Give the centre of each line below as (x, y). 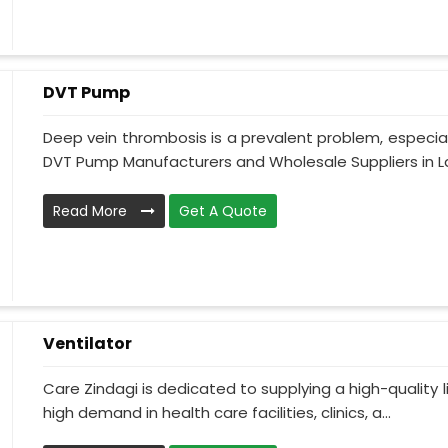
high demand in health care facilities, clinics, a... (217, 413)
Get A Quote (223, 211)
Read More (92, 211)
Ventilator (87, 343)
